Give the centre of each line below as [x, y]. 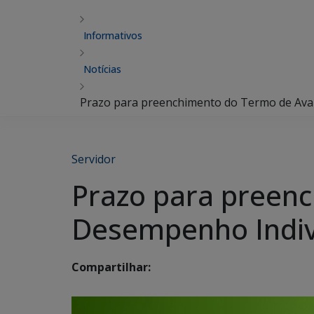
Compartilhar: [111, 267]
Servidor [94, 159]
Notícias [102, 69]
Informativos [113, 35]
